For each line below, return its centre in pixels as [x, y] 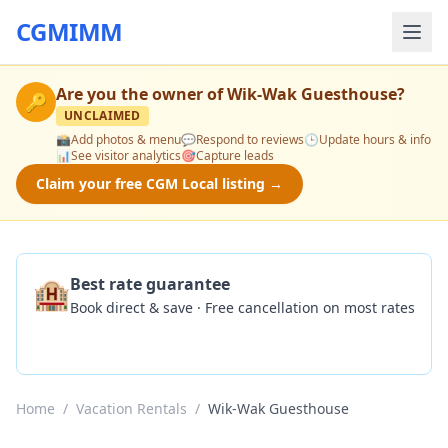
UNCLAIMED [102, 115]
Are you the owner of [141, 94]
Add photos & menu [126, 139]
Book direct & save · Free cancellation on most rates [242, 307]
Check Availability [114, 337]
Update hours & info [375, 139]
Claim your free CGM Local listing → [159, 183]
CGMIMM [69, 31]
